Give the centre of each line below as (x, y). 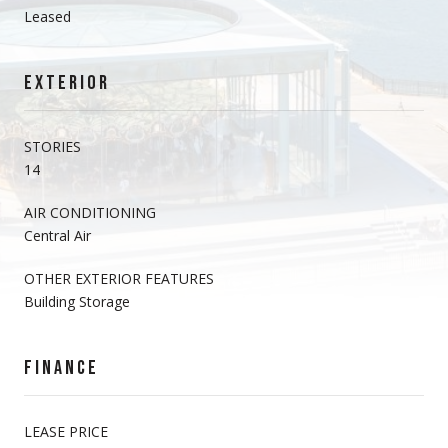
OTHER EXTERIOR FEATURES (119, 278)
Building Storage (77, 301)
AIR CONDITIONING (90, 212)
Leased (47, 16)
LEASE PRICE (66, 431)
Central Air (57, 235)
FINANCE (61, 367)
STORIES (52, 146)
